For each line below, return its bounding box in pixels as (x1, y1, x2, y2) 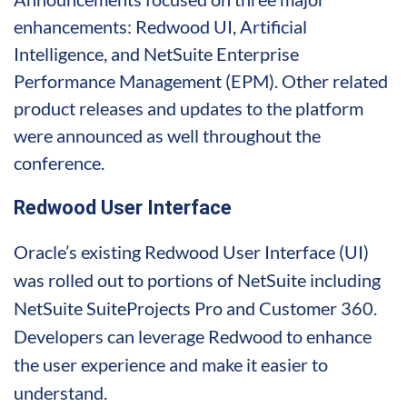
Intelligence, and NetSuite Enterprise (14, 42, 299, 65)
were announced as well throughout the (14, 124, 321, 146)
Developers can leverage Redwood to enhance (14, 324, 372, 347)
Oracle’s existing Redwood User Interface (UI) (14, 240, 369, 263)
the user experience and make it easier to (14, 352, 328, 375)
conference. (14, 151, 104, 174)
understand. (14, 381, 107, 403)
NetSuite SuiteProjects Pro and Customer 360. (14, 296, 377, 319)
